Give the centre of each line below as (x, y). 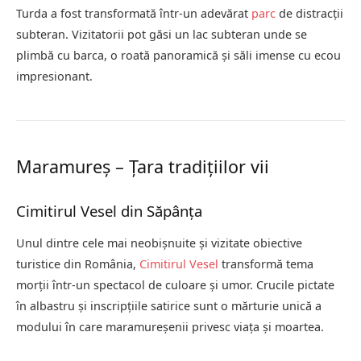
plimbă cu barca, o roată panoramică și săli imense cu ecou (178, 55)
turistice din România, (78, 263)
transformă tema (266, 263)
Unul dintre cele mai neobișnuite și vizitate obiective (159, 243)
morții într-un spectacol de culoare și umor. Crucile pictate (175, 284)
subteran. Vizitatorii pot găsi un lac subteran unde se (162, 34)
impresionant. (54, 76)
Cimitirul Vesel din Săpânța (109, 210)
